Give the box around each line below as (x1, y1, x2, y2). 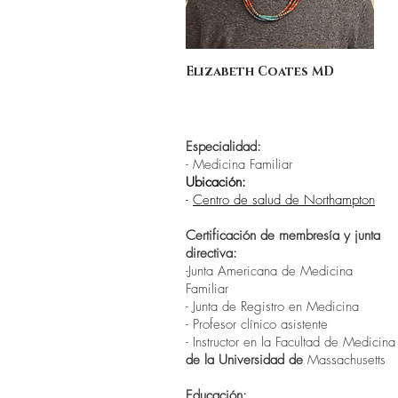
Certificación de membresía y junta (186, 227, 380, 244)
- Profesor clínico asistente (186, 315, 328, 333)
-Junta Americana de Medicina (186, 262, 353, 280)
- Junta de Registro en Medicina (186, 298, 359, 315)
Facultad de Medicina (275, 333, 395, 351)
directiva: (186, 244, 237, 262)
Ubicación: (186, 173, 246, 191)
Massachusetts (307, 351, 386, 369)
